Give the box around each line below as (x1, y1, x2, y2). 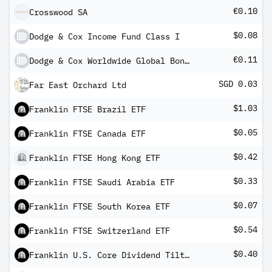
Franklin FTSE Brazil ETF (29, 104, 146, 115)
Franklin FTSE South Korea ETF (29, 201, 170, 212)
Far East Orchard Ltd (29, 80, 126, 90)
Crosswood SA (29, 7, 87, 18)
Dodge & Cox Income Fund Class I (29, 31, 180, 42)
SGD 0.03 (219, 78, 257, 89)
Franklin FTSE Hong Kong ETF (29, 152, 160, 163)
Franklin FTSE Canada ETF (29, 128, 146, 139)
